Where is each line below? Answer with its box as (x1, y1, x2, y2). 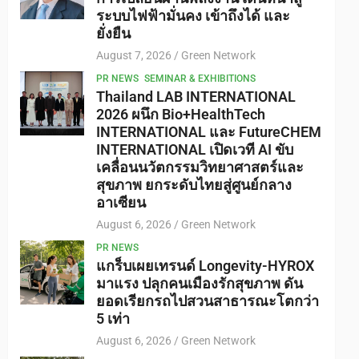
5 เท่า (96, 310, 130, 327)
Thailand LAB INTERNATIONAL (96, 88, 296, 105)
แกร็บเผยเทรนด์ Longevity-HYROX (96, 257, 314, 274)
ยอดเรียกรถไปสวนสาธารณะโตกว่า (96, 292, 319, 309)
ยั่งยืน (96, 25, 131, 42)
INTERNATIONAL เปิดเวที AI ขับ (96, 141, 293, 158)
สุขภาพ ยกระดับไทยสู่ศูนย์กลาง (96, 176, 292, 193)
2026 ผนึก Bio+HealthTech (96, 106, 265, 123)
